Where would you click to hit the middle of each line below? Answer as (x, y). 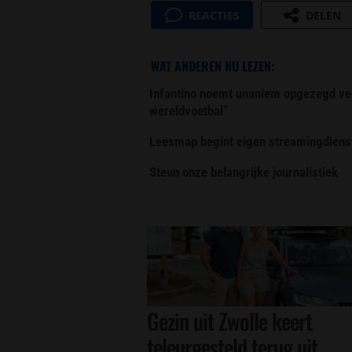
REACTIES (214, 16)
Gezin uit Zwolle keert (229, 321)
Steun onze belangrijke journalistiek (244, 172)
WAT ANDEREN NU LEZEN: (212, 66)
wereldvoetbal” (189, 110)
